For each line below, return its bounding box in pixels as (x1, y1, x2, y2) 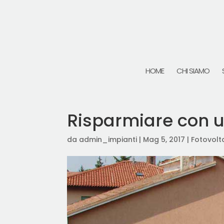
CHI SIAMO (176, 65, 209, 76)
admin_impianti (79, 134, 137, 144)
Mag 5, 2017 (143, 134, 185, 144)
